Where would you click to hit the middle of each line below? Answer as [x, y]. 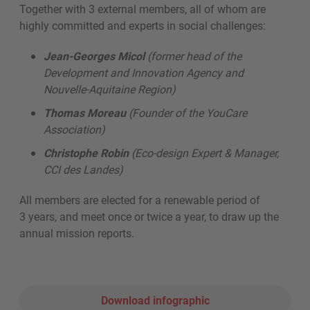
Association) [74, 129]
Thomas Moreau [85, 113]
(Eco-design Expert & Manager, [204, 153]
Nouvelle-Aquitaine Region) [110, 89]
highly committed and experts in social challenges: [144, 26]
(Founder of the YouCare [186, 113]
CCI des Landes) [83, 170]
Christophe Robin [86, 153]
